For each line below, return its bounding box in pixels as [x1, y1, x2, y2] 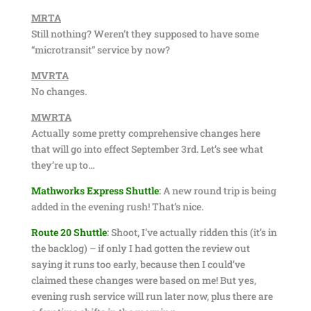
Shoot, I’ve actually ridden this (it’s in [108, 226, 277, 239]
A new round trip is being [160, 184, 276, 197]
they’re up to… [31, 158, 95, 171]
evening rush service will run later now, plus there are [31, 289, 273, 303]
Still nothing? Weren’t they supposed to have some [31, 27, 259, 40]
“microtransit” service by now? [31, 43, 170, 56]
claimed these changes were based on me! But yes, [31, 274, 256, 287]
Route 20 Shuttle [31, 226, 107, 239]
